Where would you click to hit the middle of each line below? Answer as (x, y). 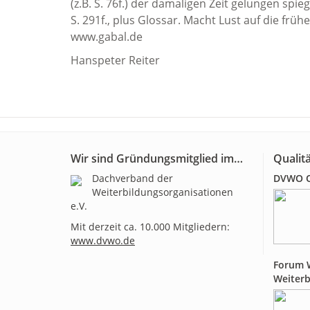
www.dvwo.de (103, 240)
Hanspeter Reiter (115, 60)
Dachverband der (133, 178)
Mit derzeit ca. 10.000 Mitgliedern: (150, 227)
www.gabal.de (107, 37)
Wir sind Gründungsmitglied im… (157, 158)
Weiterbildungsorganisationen (163, 192)
